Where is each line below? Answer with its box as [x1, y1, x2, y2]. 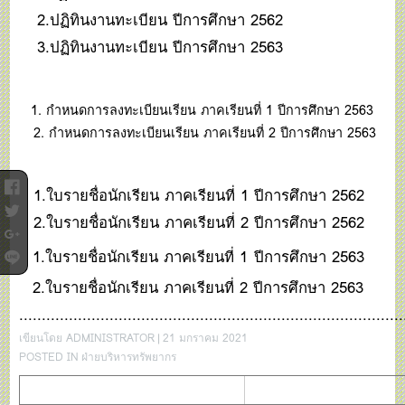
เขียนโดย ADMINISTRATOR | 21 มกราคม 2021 [19, 328, 249, 346]
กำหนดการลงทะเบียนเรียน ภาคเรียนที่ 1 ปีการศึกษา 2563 [46, 99, 374, 120]
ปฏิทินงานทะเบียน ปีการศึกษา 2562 [50, 7, 284, 32]
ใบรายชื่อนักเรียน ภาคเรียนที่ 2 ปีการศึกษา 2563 [45, 275, 364, 299]
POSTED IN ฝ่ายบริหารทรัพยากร [19, 347, 177, 365]
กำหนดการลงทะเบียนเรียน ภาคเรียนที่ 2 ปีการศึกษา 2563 [49, 121, 377, 143]
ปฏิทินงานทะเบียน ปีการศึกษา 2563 [50, 34, 284, 59]
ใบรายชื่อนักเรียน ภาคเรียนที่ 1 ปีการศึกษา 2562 [46, 183, 365, 207]
